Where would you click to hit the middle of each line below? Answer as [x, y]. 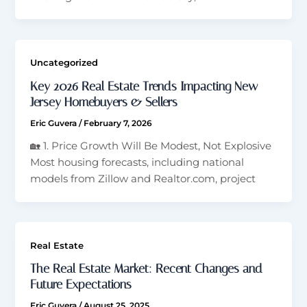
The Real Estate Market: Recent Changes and [147, 269]
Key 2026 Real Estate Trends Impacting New [144, 87]
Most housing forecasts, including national [137, 162]
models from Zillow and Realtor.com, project [143, 179]
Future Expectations [81, 285]
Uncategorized [64, 63]
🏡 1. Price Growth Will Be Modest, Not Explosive [151, 146]
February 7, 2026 [118, 124]
